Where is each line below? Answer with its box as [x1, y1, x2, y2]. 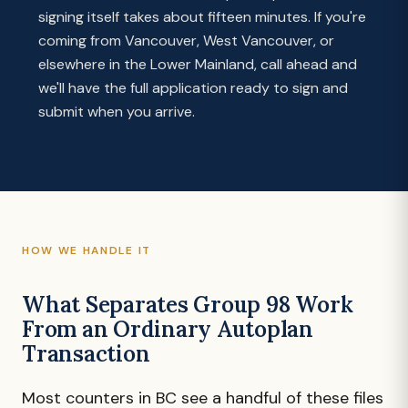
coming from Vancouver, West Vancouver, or [38, 31, 334, 50]
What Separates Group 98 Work [22, 291, 353, 319]
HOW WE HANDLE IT [22, 243, 151, 258]
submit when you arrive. [38, 102, 195, 121]
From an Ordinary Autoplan [22, 315, 313, 343]
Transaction [22, 340, 150, 368]
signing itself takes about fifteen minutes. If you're [38, 7, 366, 26]
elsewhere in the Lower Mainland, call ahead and [38, 55, 357, 74]
